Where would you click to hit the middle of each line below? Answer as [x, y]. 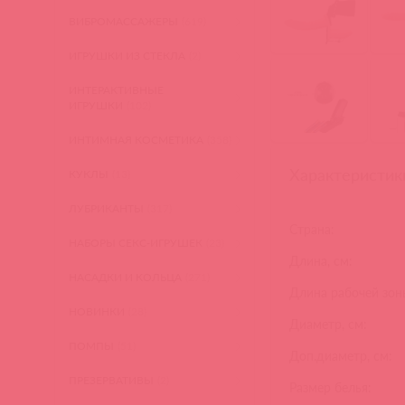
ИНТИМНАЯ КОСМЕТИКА [137, 140]
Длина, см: [321, 260]
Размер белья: [331, 387]
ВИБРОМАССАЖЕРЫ [124, 21]
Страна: [312, 229]
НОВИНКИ [97, 311]
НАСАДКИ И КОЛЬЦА [126, 277]
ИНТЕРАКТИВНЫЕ [117, 90]
